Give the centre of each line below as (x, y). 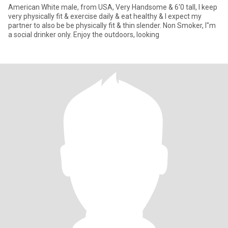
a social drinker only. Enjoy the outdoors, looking (116, 35)
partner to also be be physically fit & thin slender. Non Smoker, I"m (85, 25)
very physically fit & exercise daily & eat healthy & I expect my (105, 16)
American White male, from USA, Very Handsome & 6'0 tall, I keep (113, 7)
